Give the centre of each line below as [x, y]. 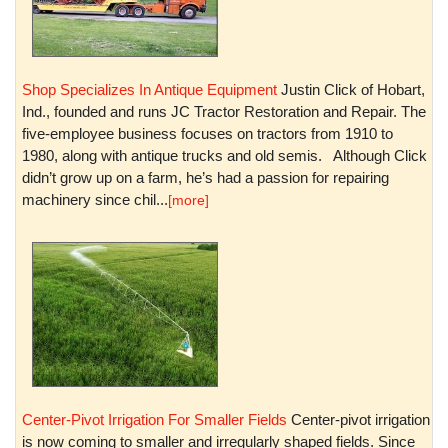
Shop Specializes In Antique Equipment [149, 89]
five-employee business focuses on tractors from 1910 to [207, 133]
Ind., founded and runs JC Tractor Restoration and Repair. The [224, 111]
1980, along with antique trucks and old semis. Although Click [224, 155]
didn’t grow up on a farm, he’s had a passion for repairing [205, 177]
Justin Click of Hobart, [351, 89]
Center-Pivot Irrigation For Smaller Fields [154, 420]
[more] [188, 199]
